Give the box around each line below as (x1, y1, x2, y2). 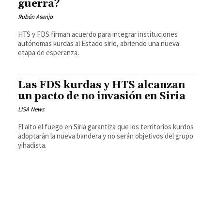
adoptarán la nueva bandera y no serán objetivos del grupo (18, 131, 194, 141)
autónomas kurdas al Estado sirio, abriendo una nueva (18, 39, 180, 48)
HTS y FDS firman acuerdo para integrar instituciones (18, 30, 178, 39)
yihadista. (18, 140, 47, 150)
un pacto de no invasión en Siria (18, 90, 186, 103)
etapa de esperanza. (18, 48, 79, 58)
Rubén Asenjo (18, 13, 53, 21)
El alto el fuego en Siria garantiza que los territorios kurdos (18, 122, 194, 132)
